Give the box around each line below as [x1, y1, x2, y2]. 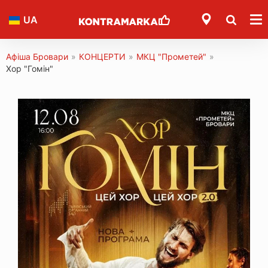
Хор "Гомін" [6, 63, 53, 74]
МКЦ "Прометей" [136, 51, 206, 62]
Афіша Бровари [6, 51, 68, 62]
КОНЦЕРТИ [79, 51, 126, 62]
